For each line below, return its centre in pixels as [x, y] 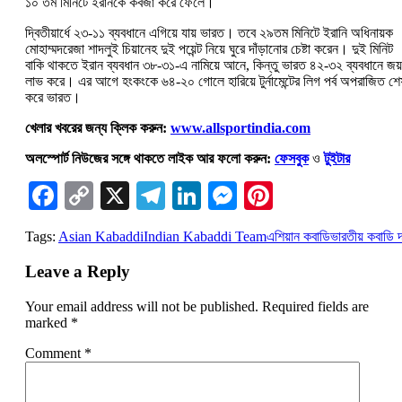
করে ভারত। [53, 98]
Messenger [298, 196]
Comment [55, 353]
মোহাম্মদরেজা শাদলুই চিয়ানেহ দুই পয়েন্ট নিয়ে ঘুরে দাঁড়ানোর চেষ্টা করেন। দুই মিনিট [209, 49]
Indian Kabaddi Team [205, 237]
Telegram [219, 196]
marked [48, 322]
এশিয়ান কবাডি [298, 237]
